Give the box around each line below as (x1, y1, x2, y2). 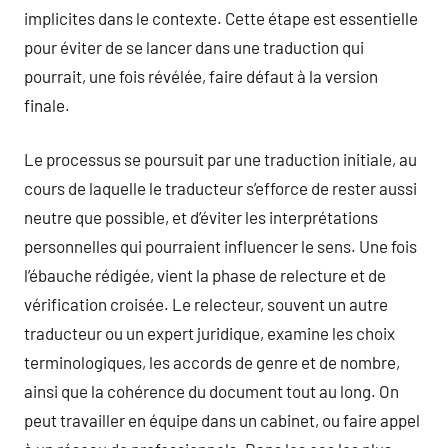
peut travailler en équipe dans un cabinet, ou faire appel (24, 410, 420, 430)
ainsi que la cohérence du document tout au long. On (24, 381, 399, 401)
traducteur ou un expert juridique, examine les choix (24, 323, 395, 343)
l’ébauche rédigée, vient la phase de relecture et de (24, 265, 386, 285)
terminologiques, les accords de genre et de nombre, (24, 352, 400, 372)
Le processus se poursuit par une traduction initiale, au (24, 149, 417, 169)
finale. (24, 94, 70, 115)
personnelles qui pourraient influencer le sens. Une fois (24, 236, 417, 256)
